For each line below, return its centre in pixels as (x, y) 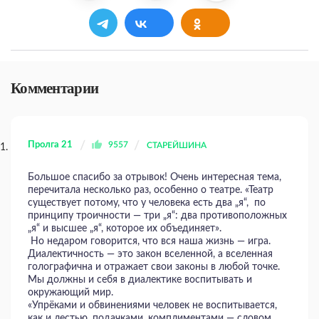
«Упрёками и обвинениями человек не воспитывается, (152, 306)
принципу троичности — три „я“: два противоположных (157, 216)
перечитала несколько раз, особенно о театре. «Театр (151, 190)
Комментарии (55, 89)
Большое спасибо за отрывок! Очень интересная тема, (155, 178)
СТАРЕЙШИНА (177, 146)
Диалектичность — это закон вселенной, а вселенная (150, 255)
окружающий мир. (72, 293)
